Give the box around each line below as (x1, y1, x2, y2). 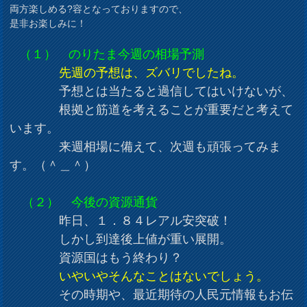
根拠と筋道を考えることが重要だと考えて (10, 102, 294, 116)
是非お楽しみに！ (10, 17, 87, 29)
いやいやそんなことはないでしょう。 (47, 269, 269, 283)
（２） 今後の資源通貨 (10, 195, 158, 209)
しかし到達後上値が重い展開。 (10, 232, 232, 246)
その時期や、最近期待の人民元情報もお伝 (10, 287, 294, 302)
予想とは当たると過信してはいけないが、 (10, 84, 294, 98)
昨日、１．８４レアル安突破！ (10, 213, 232, 228)
